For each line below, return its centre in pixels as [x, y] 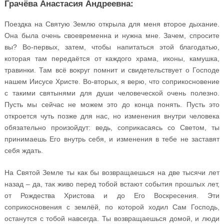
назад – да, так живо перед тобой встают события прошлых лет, [112, 184]
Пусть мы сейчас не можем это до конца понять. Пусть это [112, 104]
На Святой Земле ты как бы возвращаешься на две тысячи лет [112, 172]
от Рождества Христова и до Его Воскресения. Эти [112, 195]
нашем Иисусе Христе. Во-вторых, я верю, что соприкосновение [112, 81]
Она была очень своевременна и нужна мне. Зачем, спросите [112, 35]
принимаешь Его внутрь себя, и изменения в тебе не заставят [112, 139]
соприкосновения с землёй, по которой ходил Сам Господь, [112, 207]
